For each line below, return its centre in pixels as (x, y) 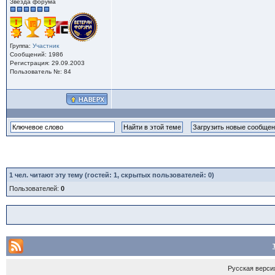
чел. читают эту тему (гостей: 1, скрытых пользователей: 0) (113, 175)
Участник (45, 46)
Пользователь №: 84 (40, 72)
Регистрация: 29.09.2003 (47, 63)
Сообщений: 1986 (36, 54)
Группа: (21, 46)
